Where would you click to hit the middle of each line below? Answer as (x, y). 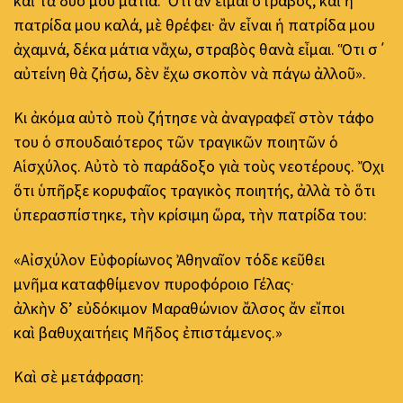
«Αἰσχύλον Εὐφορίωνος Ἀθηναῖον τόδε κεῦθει (169, 259)
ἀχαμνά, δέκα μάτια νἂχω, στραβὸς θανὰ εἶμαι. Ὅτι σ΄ (200, 49)
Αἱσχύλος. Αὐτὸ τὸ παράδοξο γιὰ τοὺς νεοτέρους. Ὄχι (199, 166)
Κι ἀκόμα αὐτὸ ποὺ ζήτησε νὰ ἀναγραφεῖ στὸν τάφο (194, 118)
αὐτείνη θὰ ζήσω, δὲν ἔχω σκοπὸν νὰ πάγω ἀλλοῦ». (190, 73)
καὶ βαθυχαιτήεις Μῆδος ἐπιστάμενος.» (148, 332)
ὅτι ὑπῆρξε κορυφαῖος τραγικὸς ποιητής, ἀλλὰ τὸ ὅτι (194, 191)
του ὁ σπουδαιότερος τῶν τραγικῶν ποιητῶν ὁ (176, 142)
